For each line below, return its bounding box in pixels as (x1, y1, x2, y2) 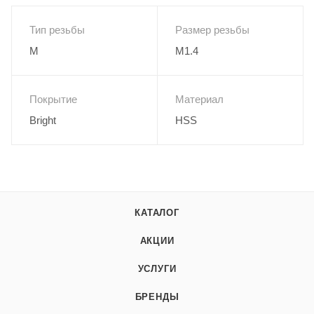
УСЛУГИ (137, 263, 177, 274)
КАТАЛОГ (135, 207, 179, 218)
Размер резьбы (175, 23, 250, 36)
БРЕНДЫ (135, 291, 179, 302)
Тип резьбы (29, 23, 85, 36)
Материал (175, 93, 224, 105)
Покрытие (29, 93, 77, 105)
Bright (29, 114, 56, 126)
